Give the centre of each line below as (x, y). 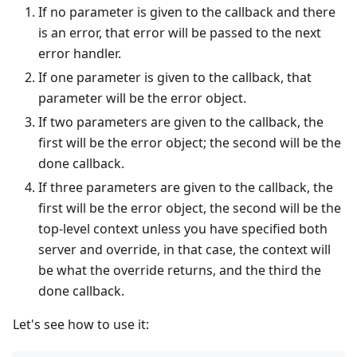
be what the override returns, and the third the (180, 270)
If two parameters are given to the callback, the (181, 122)
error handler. (80, 53)
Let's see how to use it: (81, 324)
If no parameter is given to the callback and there (187, 12)
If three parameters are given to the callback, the (186, 187)
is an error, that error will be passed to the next (180, 32)
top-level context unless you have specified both (183, 228)
